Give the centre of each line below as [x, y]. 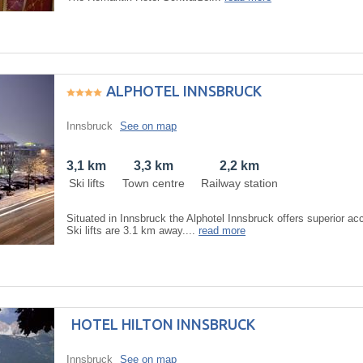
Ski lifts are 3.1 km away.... [132, 230]
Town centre [154, 183]
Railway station [239, 183]
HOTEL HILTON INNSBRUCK [163, 324]
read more [222, 230]
